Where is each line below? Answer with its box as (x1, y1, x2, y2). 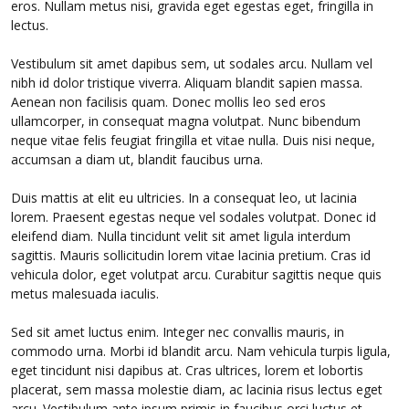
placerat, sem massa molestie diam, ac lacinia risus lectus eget (11, 381, 383, 399)
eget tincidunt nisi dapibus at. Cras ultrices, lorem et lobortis (11, 362, 364, 380)
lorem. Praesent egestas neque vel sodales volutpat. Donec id (11, 208, 377, 226)
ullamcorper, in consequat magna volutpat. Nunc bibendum (11, 112, 362, 131)
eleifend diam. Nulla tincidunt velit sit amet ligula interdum (11, 227, 351, 246)
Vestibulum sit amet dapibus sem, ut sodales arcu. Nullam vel (11, 55, 373, 73)
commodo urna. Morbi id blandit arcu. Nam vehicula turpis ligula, (11, 342, 392, 361)
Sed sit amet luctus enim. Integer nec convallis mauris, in (11, 323, 345, 341)
